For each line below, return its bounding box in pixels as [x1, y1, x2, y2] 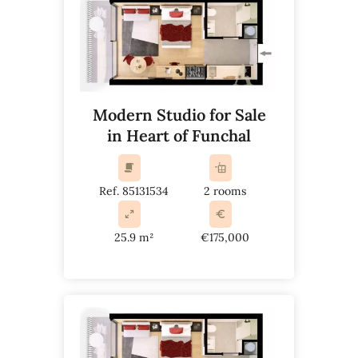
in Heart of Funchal [107, 125, 251, 145]
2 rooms [203, 183, 246, 198]
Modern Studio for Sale [92, 104, 266, 125]
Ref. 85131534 [98, 183, 169, 198]
